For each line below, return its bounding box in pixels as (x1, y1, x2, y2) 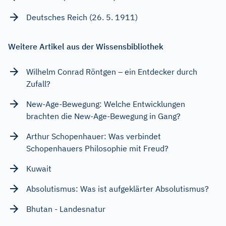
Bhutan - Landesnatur (26, 203, 105, 214)
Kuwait (26, 163, 51, 174)
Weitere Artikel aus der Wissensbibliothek (8, 41, 163, 51)
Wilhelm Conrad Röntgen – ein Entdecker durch (26, 66, 197, 77)
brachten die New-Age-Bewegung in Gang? (26, 110, 181, 121)
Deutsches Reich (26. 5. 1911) (26, 12, 138, 22)
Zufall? (26, 78, 50, 89)
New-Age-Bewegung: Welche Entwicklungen (26, 98, 185, 109)
